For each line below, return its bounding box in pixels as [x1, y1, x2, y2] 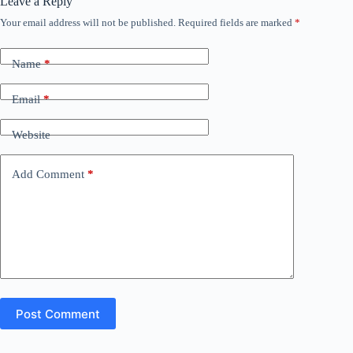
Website [12, 128, 50, 141]
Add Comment [12, 167, 84, 180]
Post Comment [16, 306, 100, 321]
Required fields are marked [178, 17, 295, 29]
